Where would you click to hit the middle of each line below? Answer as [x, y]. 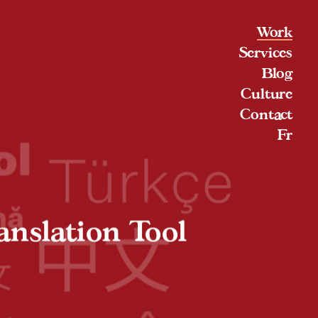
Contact [266, 114]
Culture [267, 93]
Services [265, 52]
